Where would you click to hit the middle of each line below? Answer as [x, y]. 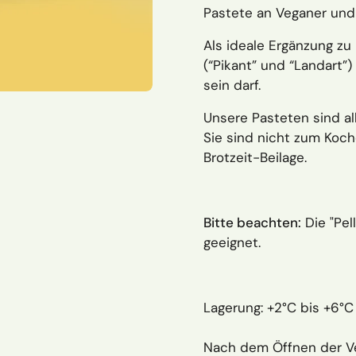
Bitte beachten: [252, 222]
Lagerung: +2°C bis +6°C [279, 308]
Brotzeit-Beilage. [255, 157]
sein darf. [232, 85]
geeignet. [232, 242]
